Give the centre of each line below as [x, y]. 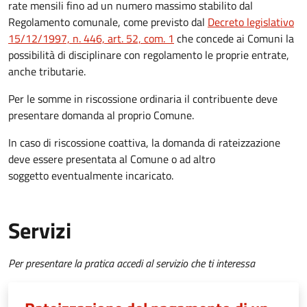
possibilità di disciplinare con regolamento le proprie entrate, [149, 55]
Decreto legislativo [251, 22]
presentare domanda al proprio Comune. [101, 115]
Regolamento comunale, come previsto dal [108, 22]
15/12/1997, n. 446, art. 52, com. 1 [91, 39]
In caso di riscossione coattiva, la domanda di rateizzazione [144, 143]
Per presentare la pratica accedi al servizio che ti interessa [132, 263]
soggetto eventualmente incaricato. [91, 176]
